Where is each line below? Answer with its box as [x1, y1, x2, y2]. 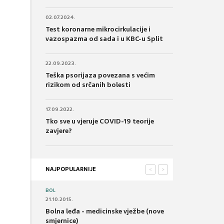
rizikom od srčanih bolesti [45, 80, 130, 89]
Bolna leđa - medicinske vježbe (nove [45, 206, 164, 215]
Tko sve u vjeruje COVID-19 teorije [45, 116, 154, 125]
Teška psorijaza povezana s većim [45, 70, 155, 79]
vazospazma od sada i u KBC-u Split [45, 34, 163, 43]
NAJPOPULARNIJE [45, 165, 96, 172]
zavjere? [45, 126, 72, 135]
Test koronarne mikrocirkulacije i [45, 24, 150, 33]
